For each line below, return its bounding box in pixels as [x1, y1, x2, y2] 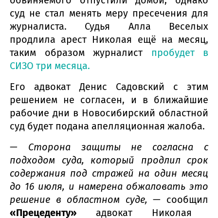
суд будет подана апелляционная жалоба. [10, 120, 205, 132]
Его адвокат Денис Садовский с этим [10, 81, 208, 93]
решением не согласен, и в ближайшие [10, 94, 208, 106]
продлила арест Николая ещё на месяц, [10, 34, 208, 46]
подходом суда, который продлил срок [10, 154, 208, 166]
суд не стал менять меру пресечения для [10, 7, 208, 19]
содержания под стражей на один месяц [10, 167, 208, 180]
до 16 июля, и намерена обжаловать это [10, 181, 208, 193]
